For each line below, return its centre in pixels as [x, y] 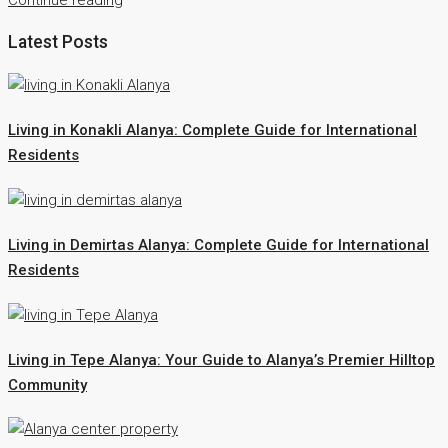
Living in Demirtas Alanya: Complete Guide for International [218, 244]
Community [47, 384]
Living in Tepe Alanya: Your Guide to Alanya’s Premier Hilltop [221, 359]
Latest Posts [58, 42]
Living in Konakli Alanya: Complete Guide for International [212, 129]
